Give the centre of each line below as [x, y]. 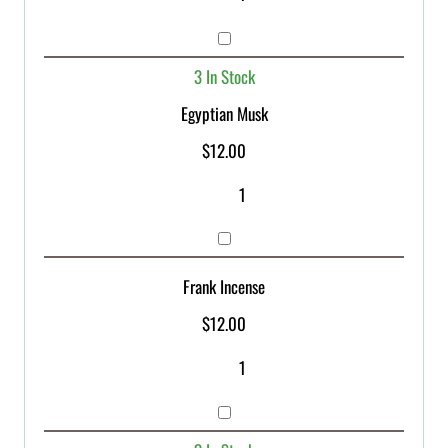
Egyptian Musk [224, 113]
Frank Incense [224, 287]
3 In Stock [224, 76]
